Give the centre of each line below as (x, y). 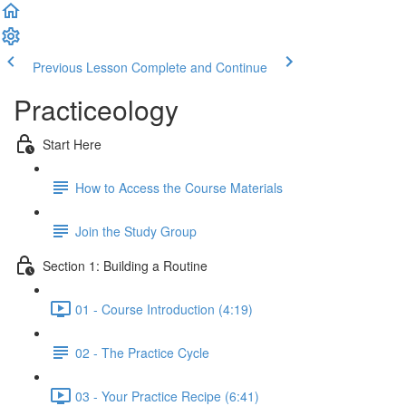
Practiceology (96, 109)
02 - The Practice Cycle (142, 352)
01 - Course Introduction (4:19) (164, 309)
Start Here (72, 144)
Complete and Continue (199, 67)
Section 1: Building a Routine (125, 265)
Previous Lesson (80, 67)
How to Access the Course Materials (179, 187)
